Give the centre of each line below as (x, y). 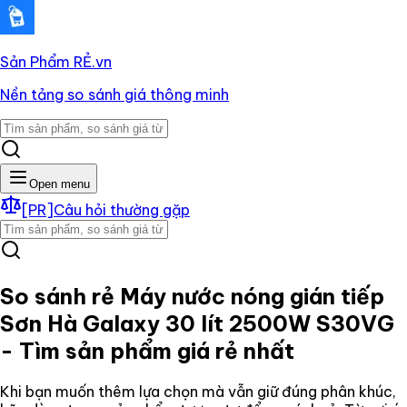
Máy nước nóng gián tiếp (252, 296)
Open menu (60, 184)
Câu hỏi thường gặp (122, 210)
